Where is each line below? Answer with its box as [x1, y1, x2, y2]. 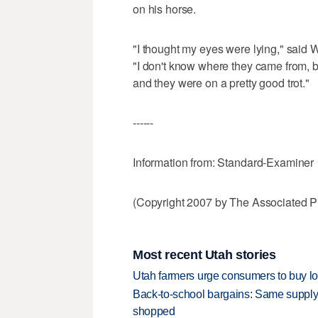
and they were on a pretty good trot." [133, 75, 309, 92]
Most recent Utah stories [133, 247, 276, 262]
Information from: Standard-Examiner [133, 154, 314, 171]
